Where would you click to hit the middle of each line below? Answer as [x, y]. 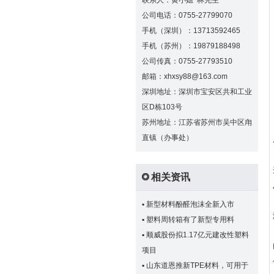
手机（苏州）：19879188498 [191, 46]
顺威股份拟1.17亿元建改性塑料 [198, 235]
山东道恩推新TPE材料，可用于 [197, 265]
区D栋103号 [162, 107]
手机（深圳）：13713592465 [191, 31]
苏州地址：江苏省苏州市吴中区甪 [197, 122]
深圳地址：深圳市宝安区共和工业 [197, 92]
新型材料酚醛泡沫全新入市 [190, 204]
